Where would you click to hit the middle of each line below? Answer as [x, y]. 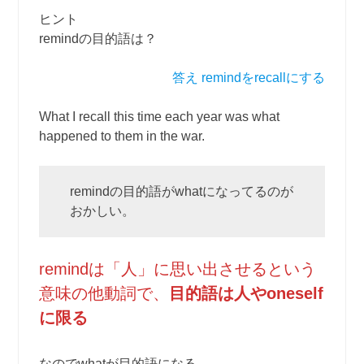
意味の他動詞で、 [104, 293]
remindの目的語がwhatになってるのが [182, 191]
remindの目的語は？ [98, 39]
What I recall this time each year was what [160, 117]
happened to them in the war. [122, 136]
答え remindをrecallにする [248, 78]
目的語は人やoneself [247, 293]
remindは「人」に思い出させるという [178, 269]
